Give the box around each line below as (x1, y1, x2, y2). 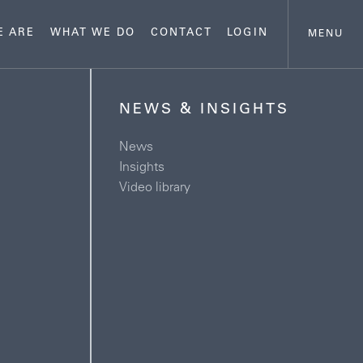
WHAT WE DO (49, 28, 136, 39)
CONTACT (150, 28, 213, 39)
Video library (118, 181, 190, 194)
